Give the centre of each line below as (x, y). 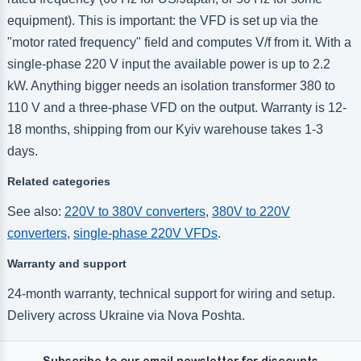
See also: (35, 211)
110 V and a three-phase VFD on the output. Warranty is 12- (176, 107)
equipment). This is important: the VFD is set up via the (162, 20)
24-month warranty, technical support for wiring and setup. (171, 293)
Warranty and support (66, 263)
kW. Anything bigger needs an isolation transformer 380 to (171, 85)
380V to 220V (251, 211)
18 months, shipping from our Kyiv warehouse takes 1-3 (165, 129)
